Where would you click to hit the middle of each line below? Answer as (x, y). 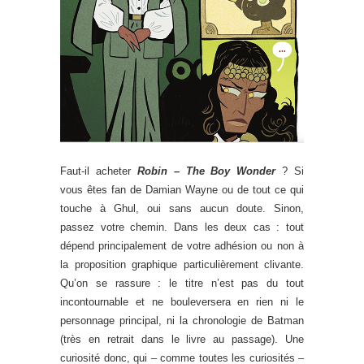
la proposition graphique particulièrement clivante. (182, 264)
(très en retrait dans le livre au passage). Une (182, 339)
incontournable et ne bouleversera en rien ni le (182, 301)
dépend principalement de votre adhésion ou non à (182, 245)
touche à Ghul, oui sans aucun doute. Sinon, (182, 208)
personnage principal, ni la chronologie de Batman (182, 320)
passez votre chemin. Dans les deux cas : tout (182, 227)
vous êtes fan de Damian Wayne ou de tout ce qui (182, 189)
